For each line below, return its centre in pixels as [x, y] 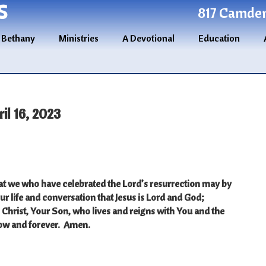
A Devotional [148, 38]
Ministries [78, 38]
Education [219, 38]
